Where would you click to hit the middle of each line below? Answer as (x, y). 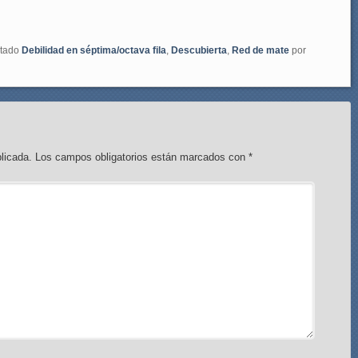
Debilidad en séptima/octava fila (94, 50)
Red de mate (261, 50)
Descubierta (199, 50)
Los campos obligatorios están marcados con (142, 157)
